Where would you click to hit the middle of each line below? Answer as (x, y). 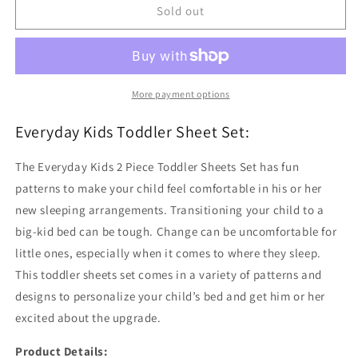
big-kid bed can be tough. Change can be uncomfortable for (176, 231)
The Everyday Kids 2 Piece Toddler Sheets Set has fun (157, 166)
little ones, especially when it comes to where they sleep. (168, 253)
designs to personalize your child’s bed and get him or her (170, 296)
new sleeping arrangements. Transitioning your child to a (170, 209)
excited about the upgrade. (88, 317)
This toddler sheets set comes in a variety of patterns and (169, 274)
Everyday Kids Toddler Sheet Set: (133, 132)
